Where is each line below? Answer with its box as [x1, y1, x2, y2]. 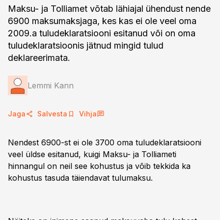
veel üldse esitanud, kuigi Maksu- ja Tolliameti [8, 149, 176, 159]
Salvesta [37, 110, 67, 118]
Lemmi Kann [27, 81, 74, 90]
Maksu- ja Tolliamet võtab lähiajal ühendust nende [8, 3, 211, 14]
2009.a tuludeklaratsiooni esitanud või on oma [8, 28, 195, 38]
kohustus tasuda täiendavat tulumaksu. [8, 173, 153, 183]
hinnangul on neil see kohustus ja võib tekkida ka [8, 161, 191, 171]
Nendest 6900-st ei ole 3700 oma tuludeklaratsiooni [8, 137, 201, 147]
